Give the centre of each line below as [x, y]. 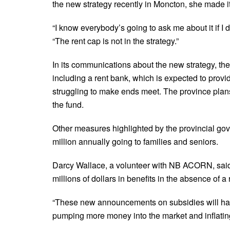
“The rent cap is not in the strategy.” [116, 41]
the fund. [69, 104]
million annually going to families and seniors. [135, 141]
